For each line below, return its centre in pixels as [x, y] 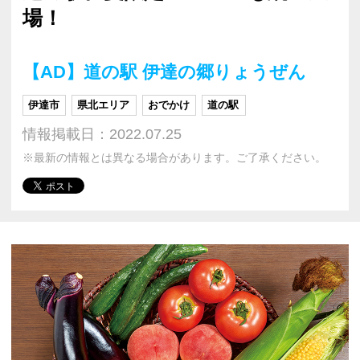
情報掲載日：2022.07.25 [102, 134]
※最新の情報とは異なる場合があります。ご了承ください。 [174, 157]
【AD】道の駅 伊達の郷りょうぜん [164, 72]
